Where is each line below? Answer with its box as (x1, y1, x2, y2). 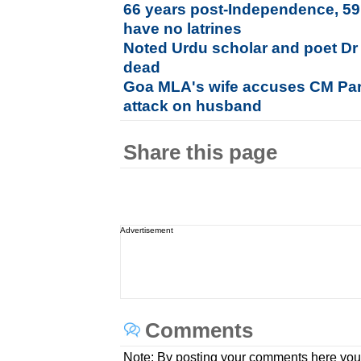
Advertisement (120, 226, 174, 234)
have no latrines (123, 20, 243, 37)
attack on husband (123, 98, 263, 114)
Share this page (123, 141, 278, 164)
